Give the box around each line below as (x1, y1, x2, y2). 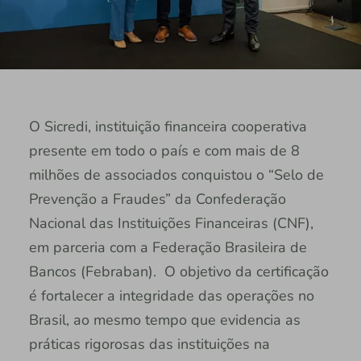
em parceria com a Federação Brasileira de (28, 238, 307, 257)
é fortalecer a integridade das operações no (28, 286, 314, 305)
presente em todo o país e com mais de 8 (28, 141, 300, 160)
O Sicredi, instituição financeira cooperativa (28, 117, 307, 136)
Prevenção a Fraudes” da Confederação (28, 189, 286, 209)
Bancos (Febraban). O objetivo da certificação (28, 262, 329, 281)
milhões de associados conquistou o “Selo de (28, 165, 324, 185)
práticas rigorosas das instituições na (28, 334, 270, 354)
